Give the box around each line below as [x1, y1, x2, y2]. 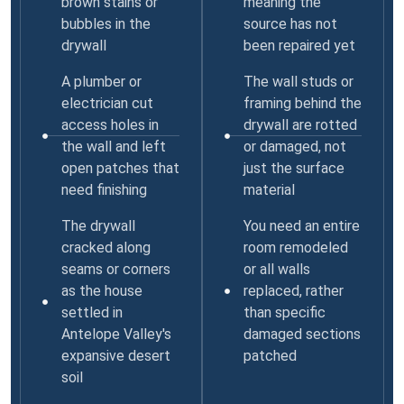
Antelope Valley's [60, 325, 171, 343]
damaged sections [243, 325, 361, 343]
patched [243, 346, 297, 364]
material [243, 180, 295, 198]
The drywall [60, 216, 135, 234]
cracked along [60, 238, 151, 256]
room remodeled [243, 238, 348, 256]
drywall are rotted [243, 115, 357, 133]
